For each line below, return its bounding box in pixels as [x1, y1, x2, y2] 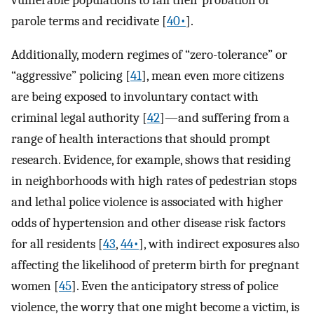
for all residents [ [11, 236, 103, 252]
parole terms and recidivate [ [11, 13, 167, 29]
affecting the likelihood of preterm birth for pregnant [11, 257, 299, 273]
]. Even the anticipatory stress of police [71, 278, 278, 294]
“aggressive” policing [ [11, 68, 130, 84]
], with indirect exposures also [139, 236, 299, 252]
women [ [11, 278, 59, 294]
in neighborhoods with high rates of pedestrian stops [11, 173, 296, 189]
